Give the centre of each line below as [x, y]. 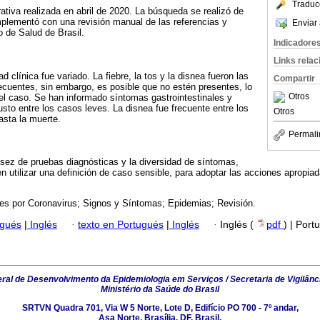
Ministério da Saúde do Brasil [160, 290]
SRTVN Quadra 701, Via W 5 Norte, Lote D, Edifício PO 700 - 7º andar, [160, 307]
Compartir [294, 79]
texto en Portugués [121, 225]
